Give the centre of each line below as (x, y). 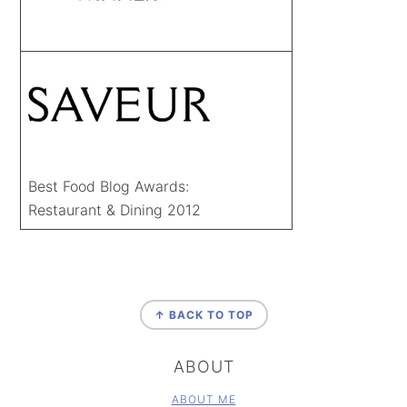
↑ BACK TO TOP (203, 314)
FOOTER (58, 291)
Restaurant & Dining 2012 (115, 209)
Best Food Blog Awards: (109, 186)
